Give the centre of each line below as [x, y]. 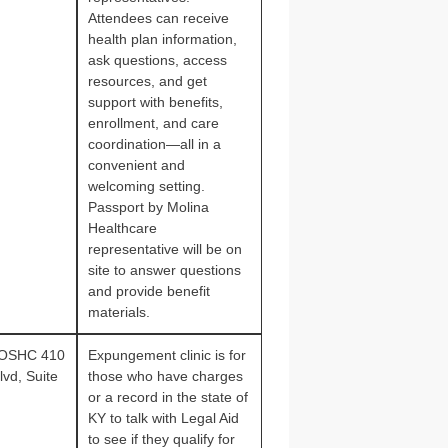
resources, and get [147, 81]
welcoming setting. [146, 186]
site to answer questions [164, 270]
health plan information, [162, 39]
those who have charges [165, 376]
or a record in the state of [167, 397]
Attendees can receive [158, 18]
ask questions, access [157, 60]
